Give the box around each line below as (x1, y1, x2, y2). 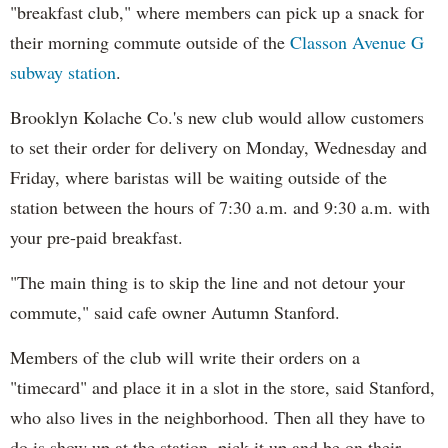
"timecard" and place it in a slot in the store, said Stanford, (10, 374, 435, 399)
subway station (10, 59, 116, 84)
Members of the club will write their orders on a (10, 344, 360, 369)
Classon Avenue (290, 29, 406, 54)
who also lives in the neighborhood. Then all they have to (10, 404, 425, 429)
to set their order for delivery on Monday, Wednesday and (10, 134, 427, 159)
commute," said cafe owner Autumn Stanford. (10, 299, 340, 324)
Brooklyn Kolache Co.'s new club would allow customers (10, 104, 424, 129)
